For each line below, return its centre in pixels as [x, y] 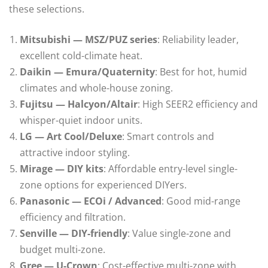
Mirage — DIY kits [62, 168]
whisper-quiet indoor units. [81, 120]
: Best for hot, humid [201, 71]
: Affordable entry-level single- [170, 168]
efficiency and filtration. [73, 217]
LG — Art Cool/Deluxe [71, 136]
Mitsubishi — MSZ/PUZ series [89, 39]
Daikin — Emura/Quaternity [87, 71]
